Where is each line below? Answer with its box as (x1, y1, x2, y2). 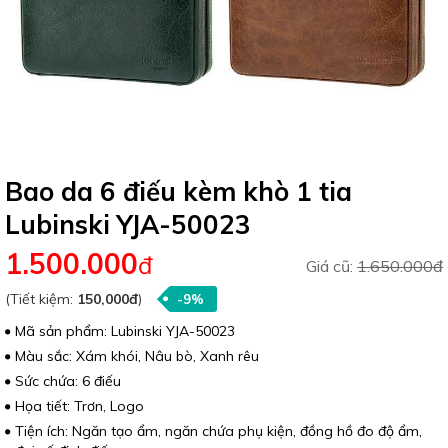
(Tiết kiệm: (5, 290, 77, 309)
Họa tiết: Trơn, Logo (15, 397, 144, 416)
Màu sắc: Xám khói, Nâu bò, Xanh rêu (15, 347, 259, 366)
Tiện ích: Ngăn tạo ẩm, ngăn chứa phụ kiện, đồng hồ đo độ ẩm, (15, 422, 422, 441)
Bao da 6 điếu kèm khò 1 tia (5, 175, 352, 209)
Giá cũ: (306, 256, 357, 277)
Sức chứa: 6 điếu (15, 372, 121, 391)
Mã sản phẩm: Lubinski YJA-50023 (15, 322, 235, 341)
